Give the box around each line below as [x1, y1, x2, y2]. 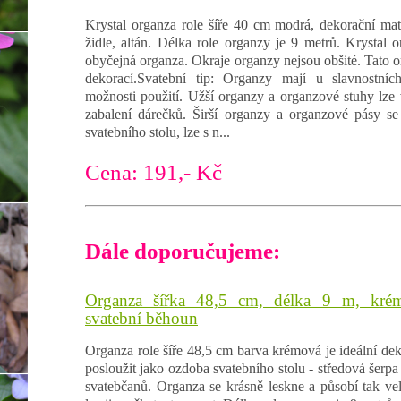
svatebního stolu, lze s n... [85, 124, 230, 140]
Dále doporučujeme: [85, 238, 280, 263]
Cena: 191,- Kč [85, 159, 222, 184]
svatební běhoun [85, 308, 198, 328]
